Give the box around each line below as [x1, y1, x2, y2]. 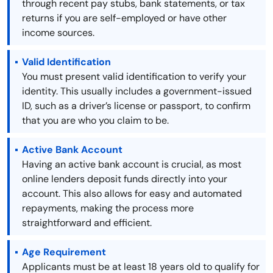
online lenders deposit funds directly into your [22, 172, 227, 186]
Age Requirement [22, 246, 106, 259]
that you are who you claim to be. [22, 114, 169, 127]
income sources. [22, 26, 94, 40]
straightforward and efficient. [22, 216, 152, 230]
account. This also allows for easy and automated [22, 187, 242, 200]
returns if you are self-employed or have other [22, 12, 227, 25]
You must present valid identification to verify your [22, 70, 246, 83]
